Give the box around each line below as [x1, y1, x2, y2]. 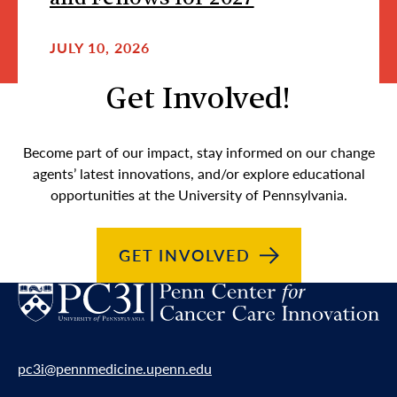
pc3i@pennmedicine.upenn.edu [18, 358, 212, 379]
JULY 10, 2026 [50, 37, 150, 58]
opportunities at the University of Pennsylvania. [50, 184, 347, 205]
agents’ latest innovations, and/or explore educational [32, 163, 365, 183]
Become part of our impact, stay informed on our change [22, 142, 375, 162]
